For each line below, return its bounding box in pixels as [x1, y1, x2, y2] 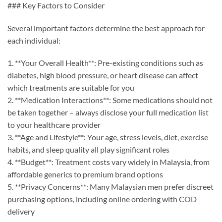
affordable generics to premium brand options [7, 169, 163, 179]
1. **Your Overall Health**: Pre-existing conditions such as [7, 58, 203, 68]
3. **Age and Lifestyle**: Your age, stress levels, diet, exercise [7, 132, 208, 142]
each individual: [7, 35, 60, 45]
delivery [7, 207, 35, 217]
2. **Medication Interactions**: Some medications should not [7, 95, 213, 105]
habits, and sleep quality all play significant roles [7, 145, 169, 155]
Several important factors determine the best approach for [7, 23, 205, 33]
